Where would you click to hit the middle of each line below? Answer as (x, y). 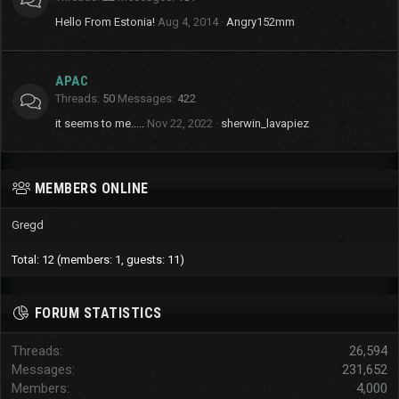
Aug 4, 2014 (188, 22)
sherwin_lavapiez (265, 123)
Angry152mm (261, 22)
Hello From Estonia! (105, 22)
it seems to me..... (100, 123)
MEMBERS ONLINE (91, 188)
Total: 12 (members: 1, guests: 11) (98, 260)
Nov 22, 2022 (180, 123)
